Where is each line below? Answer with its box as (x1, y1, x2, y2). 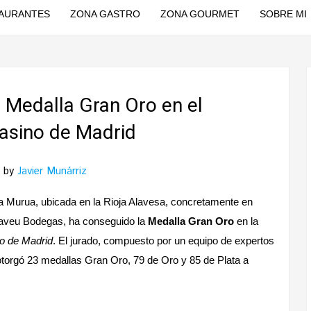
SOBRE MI (259, 8, 307, 19)
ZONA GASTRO (69, 8, 140, 19)
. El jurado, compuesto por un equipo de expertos (53, 235, 274, 246)
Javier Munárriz (17, 164, 87, 178)
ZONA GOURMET (160, 8, 239, 19)
